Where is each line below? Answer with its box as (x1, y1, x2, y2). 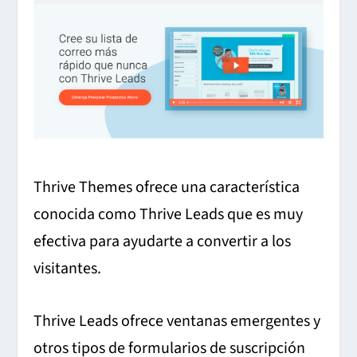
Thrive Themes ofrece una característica (33, 176, 300, 199)
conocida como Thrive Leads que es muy (33, 203, 304, 226)
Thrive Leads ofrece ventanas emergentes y (33, 310, 321, 333)
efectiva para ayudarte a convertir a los (33, 230, 292, 253)
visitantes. (33, 257, 102, 280)
